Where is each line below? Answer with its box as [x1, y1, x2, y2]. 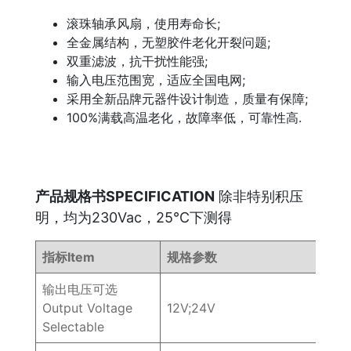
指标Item [42, 248, 95, 265]
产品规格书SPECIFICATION [35, 187, 215, 204]
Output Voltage [42, 299, 132, 316]
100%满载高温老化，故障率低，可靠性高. [67, 109, 302, 125]
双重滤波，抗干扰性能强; [67, 52, 208, 69]
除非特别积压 [215, 187, 303, 204]
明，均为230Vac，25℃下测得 [35, 208, 232, 226]
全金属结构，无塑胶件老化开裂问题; [67, 34, 270, 50]
